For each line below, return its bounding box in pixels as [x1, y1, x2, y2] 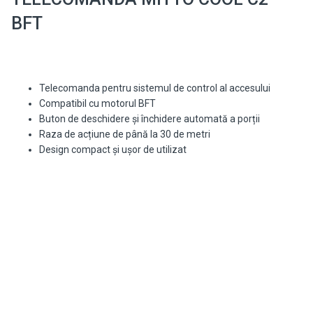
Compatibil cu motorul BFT [38, 98, 156, 110]
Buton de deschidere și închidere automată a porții [38, 113, 260, 125]
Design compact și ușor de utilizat [38, 144, 187, 156]
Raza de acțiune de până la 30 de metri [38, 129, 210, 140]
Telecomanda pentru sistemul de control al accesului [38, 82, 270, 94]
